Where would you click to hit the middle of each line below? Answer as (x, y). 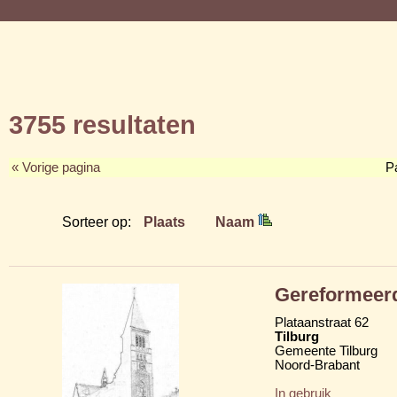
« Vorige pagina (56, 167)
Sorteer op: (98, 221)
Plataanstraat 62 (322, 322)
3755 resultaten (102, 124)
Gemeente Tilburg (326, 350)
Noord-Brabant (317, 365)
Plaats (164, 221)
